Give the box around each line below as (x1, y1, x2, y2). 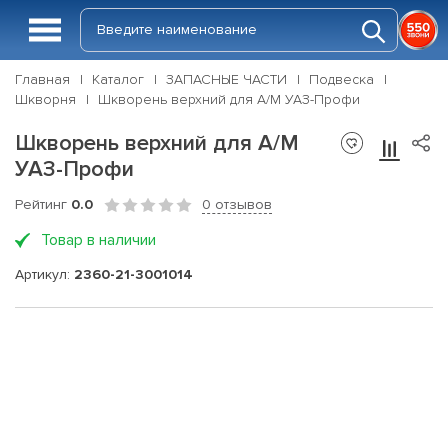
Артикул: (15, 265, 74, 283)
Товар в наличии (41, 230, 156, 250)
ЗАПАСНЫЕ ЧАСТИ (166, 71, 287, 88)
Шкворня (15, 91, 76, 108)
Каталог (92, 71, 144, 88)
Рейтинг (15, 196, 71, 213)
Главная (15, 71, 70, 88)
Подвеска (309, 71, 374, 88)
